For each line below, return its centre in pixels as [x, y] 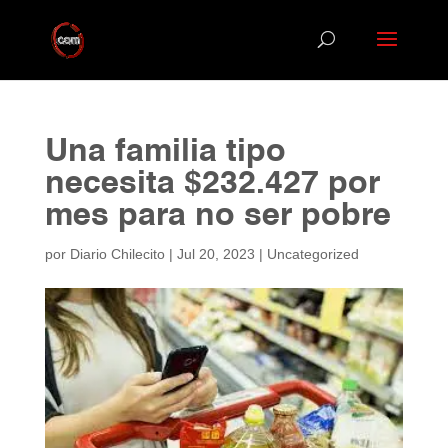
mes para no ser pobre [217, 216]
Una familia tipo [165, 152]
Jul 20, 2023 [215, 254]
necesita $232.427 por [212, 184]
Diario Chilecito [117, 254]
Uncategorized [312, 254]
